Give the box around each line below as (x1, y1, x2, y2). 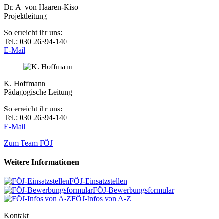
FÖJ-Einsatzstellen (69, 177, 127, 186)
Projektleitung (4, 11, 47, 20)
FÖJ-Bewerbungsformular (93, 186, 174, 195)
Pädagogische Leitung (4, 88, 72, 96)
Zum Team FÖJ (4, 138, 53, 147)
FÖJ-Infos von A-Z (71, 195, 131, 203)
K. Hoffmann (4, 79, 45, 88)
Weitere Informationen (4, 158, 79, 167)
